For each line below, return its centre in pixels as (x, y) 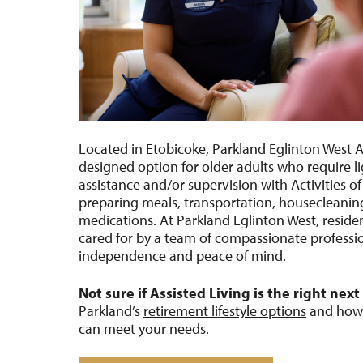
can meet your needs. (144, 328)
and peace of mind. (226, 255)
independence (122, 255)
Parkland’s (111, 310)
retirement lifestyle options (225, 310)
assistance (109, 184)
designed (108, 166)
